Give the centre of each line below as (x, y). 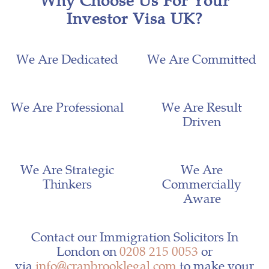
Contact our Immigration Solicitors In (134, 236)
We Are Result (202, 107)
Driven (202, 121)
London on (88, 251)
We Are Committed (202, 59)
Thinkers (67, 183)
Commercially (202, 183)
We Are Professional (67, 107)
